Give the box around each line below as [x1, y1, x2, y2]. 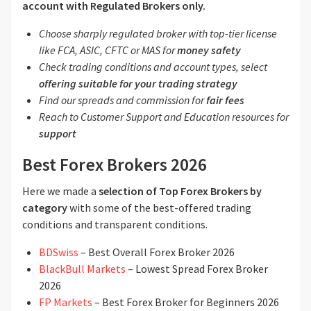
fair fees [206, 93, 244, 108]
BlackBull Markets [39, 262, 128, 276]
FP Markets [39, 295, 94, 310]
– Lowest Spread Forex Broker [128, 262, 268, 276]
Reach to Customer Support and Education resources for [39, 110, 289, 124]
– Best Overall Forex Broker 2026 [81, 245, 235, 260]
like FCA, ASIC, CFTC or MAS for [39, 43, 177, 58]
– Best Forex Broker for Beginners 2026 [94, 295, 279, 310]
